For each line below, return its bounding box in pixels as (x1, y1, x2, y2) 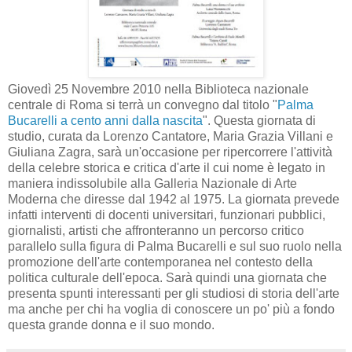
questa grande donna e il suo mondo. (8, 317, 214, 332)
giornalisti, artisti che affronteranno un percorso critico (8, 223, 304, 237)
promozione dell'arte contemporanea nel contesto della (8, 255, 313, 269)
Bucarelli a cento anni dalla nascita (8, 113, 203, 127)
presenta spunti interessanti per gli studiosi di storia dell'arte (8, 286, 339, 300)
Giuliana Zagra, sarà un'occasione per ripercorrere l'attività (8, 145, 332, 159)
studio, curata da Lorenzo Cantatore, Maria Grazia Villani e (8, 129, 333, 143)
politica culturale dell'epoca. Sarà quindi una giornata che (8, 270, 327, 284)
